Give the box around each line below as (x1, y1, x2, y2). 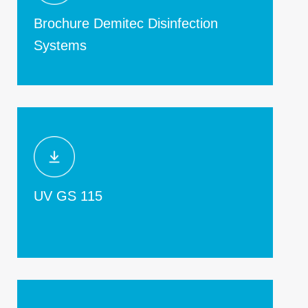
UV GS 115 (34, 188, 102, 204)
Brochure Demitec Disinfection (34, 16, 218, 32)
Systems (34, 38, 87, 54)
